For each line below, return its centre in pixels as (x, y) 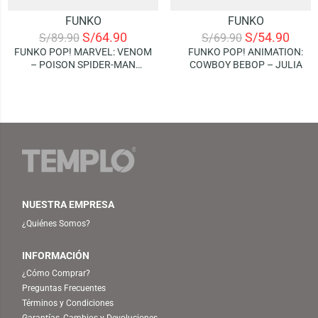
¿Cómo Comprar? (56, 273)
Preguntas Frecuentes (64, 288)
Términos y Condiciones (68, 303)
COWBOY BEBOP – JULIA (246, 64)
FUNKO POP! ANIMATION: (246, 51)
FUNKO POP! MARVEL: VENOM (83, 51)
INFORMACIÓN (56, 255)
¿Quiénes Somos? (56, 223)
